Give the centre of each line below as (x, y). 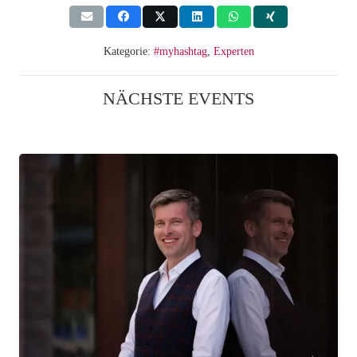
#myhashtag (180, 51)
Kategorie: (128, 51)
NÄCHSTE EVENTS (178, 98)
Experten (233, 51)
